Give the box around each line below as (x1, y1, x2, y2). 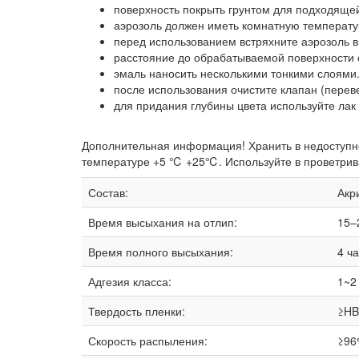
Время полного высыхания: (88, 244, 233, 260)
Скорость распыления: (88, 333, 208, 349)
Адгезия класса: (88, 273, 171, 290)
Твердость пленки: (88, 303, 185, 320)
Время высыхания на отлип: (88, 214, 237, 231)
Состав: (88, 184, 128, 201)
